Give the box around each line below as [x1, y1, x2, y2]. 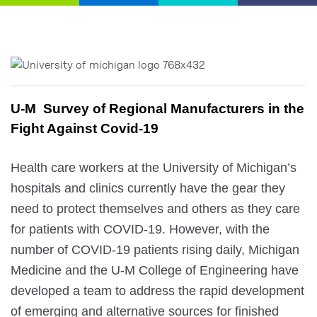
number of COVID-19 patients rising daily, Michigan [11, 243, 299, 257]
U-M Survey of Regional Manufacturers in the [11, 101, 304, 116]
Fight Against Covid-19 [11, 121, 158, 136]
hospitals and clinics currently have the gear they [11, 181, 285, 195]
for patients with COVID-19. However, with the [11, 222, 270, 236]
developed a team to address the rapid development [11, 284, 304, 298]
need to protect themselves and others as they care [11, 202, 300, 216]
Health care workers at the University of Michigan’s [11, 161, 296, 175]
